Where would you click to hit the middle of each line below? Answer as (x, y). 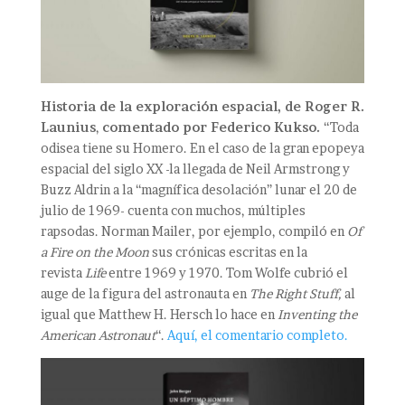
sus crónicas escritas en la (228, 251)
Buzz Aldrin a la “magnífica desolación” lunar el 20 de (198, 189)
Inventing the (317, 314)
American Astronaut (98, 334)
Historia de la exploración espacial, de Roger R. (202, 106)
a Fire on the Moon (94, 251)
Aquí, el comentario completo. (257, 334)
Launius (68, 127)
